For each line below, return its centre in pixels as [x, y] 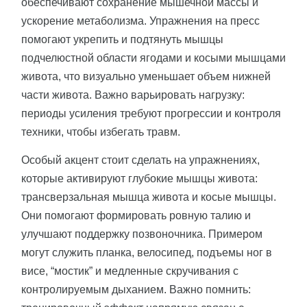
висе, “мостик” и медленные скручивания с [130, 271]
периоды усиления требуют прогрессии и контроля [151, 114]
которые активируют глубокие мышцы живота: [139, 179]
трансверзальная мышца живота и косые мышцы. [149, 197]
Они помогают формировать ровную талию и [136, 216]
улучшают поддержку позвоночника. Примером [142, 234]
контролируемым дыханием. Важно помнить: [136, 290]
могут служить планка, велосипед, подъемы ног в [147, 253]
